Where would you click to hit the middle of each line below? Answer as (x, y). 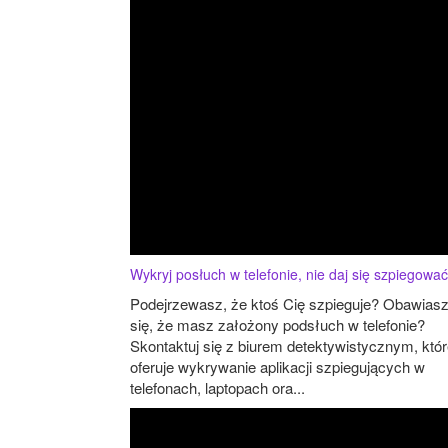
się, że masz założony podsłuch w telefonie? (277, 325)
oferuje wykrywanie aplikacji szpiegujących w (277, 367)
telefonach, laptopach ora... (217, 388)
